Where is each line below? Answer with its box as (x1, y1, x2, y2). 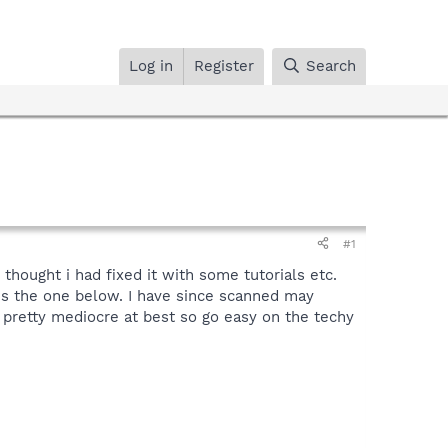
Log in (129, 56, 174, 75)
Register (194, 56, 255, 75)
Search (306, 56, 356, 75)
